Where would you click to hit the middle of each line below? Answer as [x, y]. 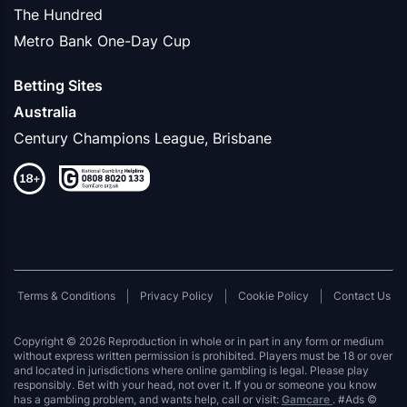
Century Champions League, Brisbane [143, 138]
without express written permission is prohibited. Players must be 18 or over [203, 355]
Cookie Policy [273, 295]
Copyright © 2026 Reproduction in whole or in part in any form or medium [199, 341]
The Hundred [58, 14]
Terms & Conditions [66, 295]
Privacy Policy [176, 295]
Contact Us [362, 295]
